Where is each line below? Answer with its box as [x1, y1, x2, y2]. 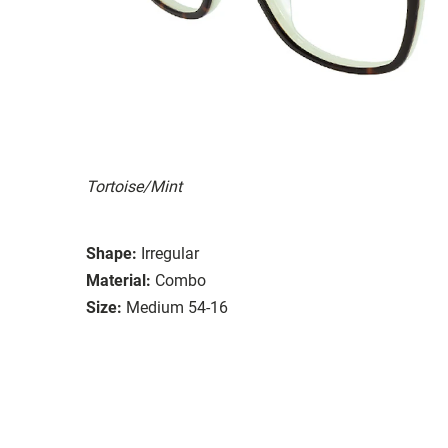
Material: [86, 270, 151, 290]
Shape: [86, 243, 137, 263]
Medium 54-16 [126, 297, 228, 317]
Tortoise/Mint [86, 176, 182, 196]
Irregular [141, 243, 199, 263]
